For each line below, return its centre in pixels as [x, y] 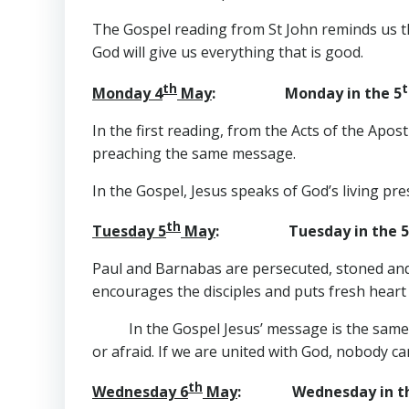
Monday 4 [127, 93]
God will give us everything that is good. [228, 52]
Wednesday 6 [140, 392]
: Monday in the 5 [307, 93]
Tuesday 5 [129, 231]
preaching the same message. [194, 153]
